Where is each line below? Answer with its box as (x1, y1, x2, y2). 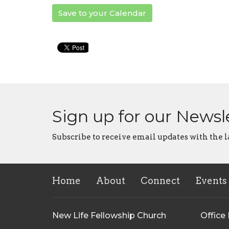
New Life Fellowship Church (52, 210, 166, 220)
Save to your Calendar (58, 8, 146, 18)
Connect (141, 175, 180, 186)
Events (195, 175, 227, 186)
